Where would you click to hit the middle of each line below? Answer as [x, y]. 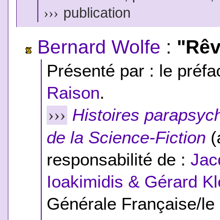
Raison [73, 92]
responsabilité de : [119, 159]
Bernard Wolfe [99, 47]
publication [95, 13]
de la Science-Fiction [126, 137]
